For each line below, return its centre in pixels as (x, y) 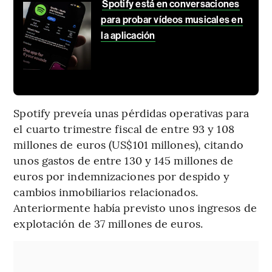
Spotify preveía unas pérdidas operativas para (131, 112)
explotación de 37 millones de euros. (108, 223)
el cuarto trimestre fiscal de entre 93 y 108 (124, 128)
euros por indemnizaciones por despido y (122, 175)
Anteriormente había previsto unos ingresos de (135, 207)
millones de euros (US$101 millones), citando (128, 144)
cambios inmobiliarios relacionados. (106, 191)
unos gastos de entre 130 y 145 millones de (124, 160)
